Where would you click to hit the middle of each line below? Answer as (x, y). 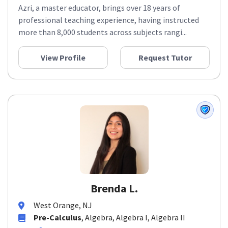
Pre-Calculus (58, 221)
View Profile (63, 61)
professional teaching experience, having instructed (109, 24)
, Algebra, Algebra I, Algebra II (133, 221)
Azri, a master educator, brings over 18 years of (99, 11)
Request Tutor (165, 61)
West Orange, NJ (63, 209)
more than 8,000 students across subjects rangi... (103, 36)
